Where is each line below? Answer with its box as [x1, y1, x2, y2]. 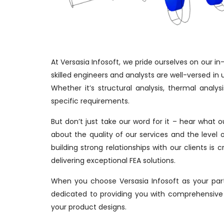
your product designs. [51, 202, 126, 212]
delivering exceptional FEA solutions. [51, 155, 175, 166]
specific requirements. [51, 96, 129, 106]
